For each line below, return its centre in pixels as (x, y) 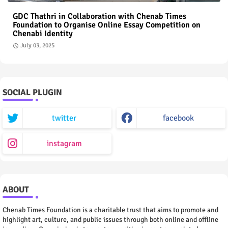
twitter (64, 118)
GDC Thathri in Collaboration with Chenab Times (99, 17)
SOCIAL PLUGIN (32, 92)
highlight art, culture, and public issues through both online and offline (110, 219)
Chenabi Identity (43, 34)
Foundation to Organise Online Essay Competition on (107, 25)
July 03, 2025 (37, 46)
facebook (178, 118)
